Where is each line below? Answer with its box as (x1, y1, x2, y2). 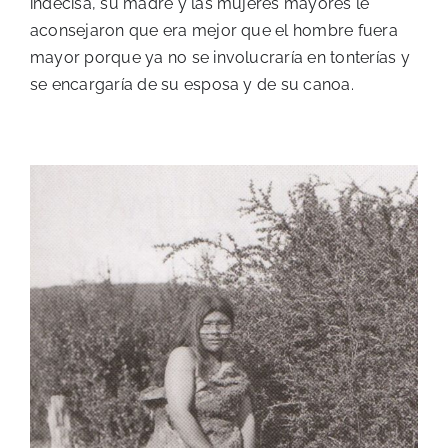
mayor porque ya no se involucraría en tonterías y (30, 48, 410, 68)
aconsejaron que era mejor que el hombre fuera (30, 21, 398, 41)
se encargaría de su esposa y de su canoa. (30, 75, 354, 95)
